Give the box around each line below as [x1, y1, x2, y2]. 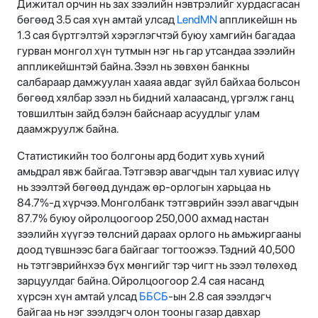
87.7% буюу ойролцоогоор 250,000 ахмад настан [17, 211, 269, 225]
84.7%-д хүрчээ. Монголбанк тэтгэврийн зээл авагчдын [17, 195, 299, 209]
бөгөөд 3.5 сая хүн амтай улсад [17, 12, 177, 26]
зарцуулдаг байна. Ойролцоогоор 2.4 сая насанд [17, 273, 264, 287]
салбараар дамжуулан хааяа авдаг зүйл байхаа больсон [17, 75, 300, 89]
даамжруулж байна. [17, 121, 119, 136]
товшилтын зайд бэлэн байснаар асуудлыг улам [17, 106, 260, 120]
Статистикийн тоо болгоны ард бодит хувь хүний [17, 148, 265, 163]
